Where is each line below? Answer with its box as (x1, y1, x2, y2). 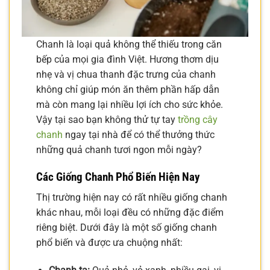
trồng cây (178, 114, 218, 126)
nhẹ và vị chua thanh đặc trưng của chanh (36, 69, 216, 81)
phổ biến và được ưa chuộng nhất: (36, 237, 183, 249)
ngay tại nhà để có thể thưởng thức (63, 129, 215, 141)
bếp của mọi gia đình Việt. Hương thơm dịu (36, 54, 219, 66)
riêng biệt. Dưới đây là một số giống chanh (36, 222, 217, 234)
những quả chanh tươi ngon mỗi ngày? (36, 144, 202, 156)
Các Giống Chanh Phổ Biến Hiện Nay (36, 169, 199, 184)
